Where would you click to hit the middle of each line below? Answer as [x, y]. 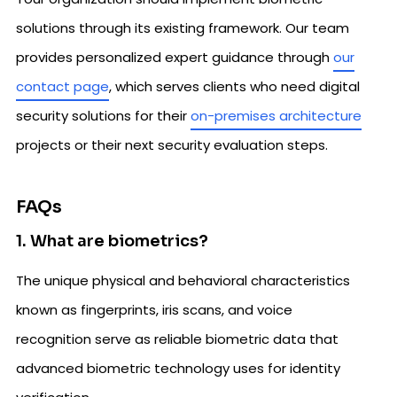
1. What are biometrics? [112, 241]
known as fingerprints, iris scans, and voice [154, 310]
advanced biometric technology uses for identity [178, 369]
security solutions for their [103, 116]
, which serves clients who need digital [234, 87]
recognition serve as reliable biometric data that [177, 339]
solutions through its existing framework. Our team [183, 28]
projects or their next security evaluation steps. [172, 145]
